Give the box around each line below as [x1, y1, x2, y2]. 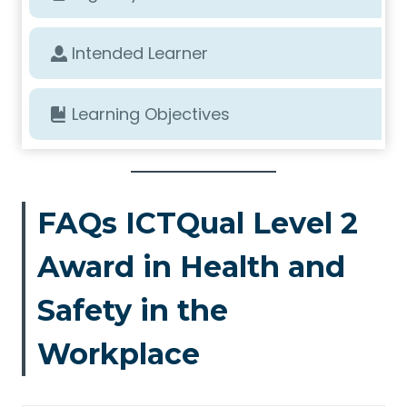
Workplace [36, 336, 200, 372]
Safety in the [36, 293, 228, 328]
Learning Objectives [72, 103, 230, 125]
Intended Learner [72, 42, 208, 65]
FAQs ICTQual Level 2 [36, 205, 358, 241]
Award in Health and [36, 249, 345, 284]
